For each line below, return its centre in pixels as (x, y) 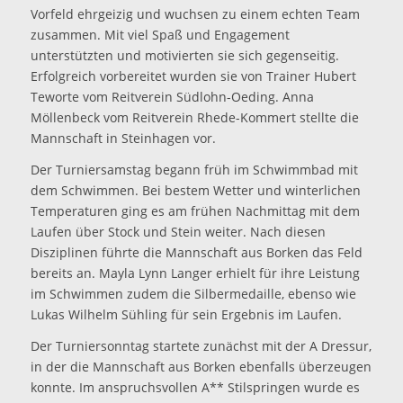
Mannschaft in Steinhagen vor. (123, 139)
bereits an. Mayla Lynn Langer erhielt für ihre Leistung (195, 273)
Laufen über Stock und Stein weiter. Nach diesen (178, 232)
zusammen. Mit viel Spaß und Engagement (160, 35)
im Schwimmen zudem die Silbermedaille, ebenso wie (193, 294)
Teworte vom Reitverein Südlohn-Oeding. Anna (172, 97)
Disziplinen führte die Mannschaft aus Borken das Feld (196, 253)
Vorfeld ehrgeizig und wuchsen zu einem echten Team (195, 14)
